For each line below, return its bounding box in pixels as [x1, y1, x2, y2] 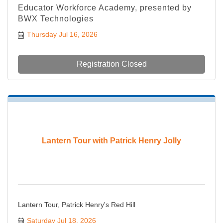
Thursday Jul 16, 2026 [26, 30, 98, 39]
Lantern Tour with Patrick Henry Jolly [42, 136, 181, 145]
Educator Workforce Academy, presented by [18, 3, 192, 12]
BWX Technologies [18, 14, 94, 23]
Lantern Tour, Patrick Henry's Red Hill [18, 201, 135, 209]
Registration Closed [76, 60, 147, 69]
